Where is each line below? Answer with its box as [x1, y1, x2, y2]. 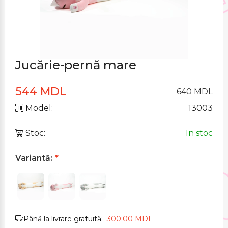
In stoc [186, 128, 213, 138]
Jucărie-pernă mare [15, 58, 136, 72]
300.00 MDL [107, 214, 153, 223]
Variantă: [15, 153, 54, 163]
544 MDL [15, 84, 66, 98]
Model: [23, 103, 53, 113]
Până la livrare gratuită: [23, 214, 107, 223]
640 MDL [177, 87, 213, 96]
